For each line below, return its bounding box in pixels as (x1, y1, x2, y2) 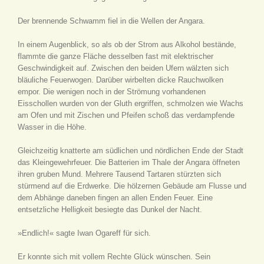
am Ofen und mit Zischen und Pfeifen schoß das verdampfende (18, 111, 235, 120)
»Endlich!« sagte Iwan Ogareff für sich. (18, 229, 151, 237)
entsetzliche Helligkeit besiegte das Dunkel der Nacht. (18, 205, 202, 214)
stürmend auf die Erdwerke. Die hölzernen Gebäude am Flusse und (18, 181, 246, 190)
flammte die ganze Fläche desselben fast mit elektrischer (18, 52, 213, 61)
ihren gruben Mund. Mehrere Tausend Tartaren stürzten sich (18, 170, 221, 179)
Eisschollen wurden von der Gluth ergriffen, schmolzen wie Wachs (18, 99, 243, 108)
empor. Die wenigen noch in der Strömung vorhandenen (18, 87, 206, 96)
